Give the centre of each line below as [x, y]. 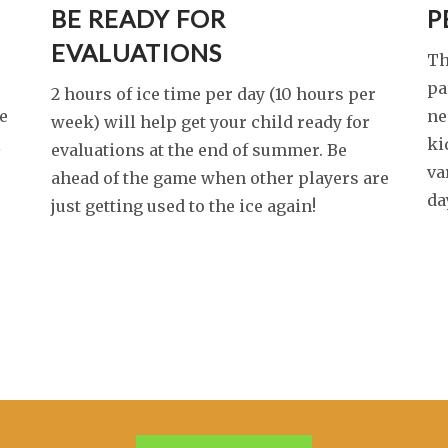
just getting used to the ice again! [183, 206]
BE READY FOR [138, 18]
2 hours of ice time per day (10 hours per [213, 94]
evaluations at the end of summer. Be [198, 150]
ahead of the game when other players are [219, 178]
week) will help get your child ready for [210, 122]
